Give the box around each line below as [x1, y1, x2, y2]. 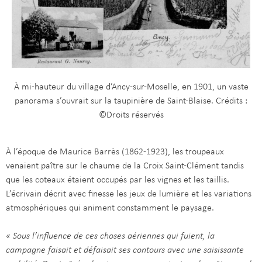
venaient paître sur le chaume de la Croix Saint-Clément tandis [6, 161, 244, 171]
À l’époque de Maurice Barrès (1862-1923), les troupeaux [6, 147, 224, 157]
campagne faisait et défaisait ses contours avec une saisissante [6, 246, 244, 256]
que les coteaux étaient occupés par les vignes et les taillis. [6, 175, 229, 185]
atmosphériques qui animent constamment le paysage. [6, 204, 214, 213]
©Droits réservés [98, 111, 164, 120]
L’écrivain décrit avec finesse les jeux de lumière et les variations [6, 189, 251, 199]
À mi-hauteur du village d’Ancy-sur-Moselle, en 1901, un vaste [13, 82, 249, 92]
